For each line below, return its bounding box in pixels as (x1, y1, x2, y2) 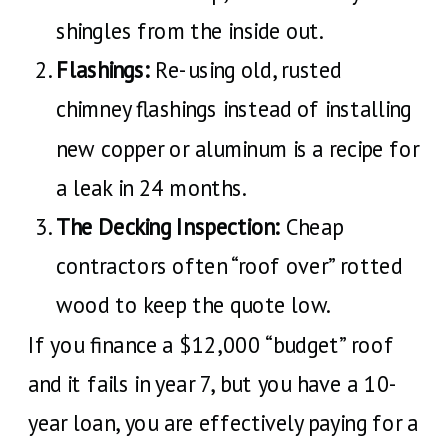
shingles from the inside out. (56, 16, 324, 45)
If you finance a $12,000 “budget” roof (28, 330, 394, 359)
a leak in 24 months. (56, 173, 247, 202)
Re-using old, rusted (149, 55, 342, 84)
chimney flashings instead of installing (56, 94, 412, 123)
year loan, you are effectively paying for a (28, 408, 419, 437)
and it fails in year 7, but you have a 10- (28, 369, 398, 398)
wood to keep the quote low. (56, 290, 331, 319)
